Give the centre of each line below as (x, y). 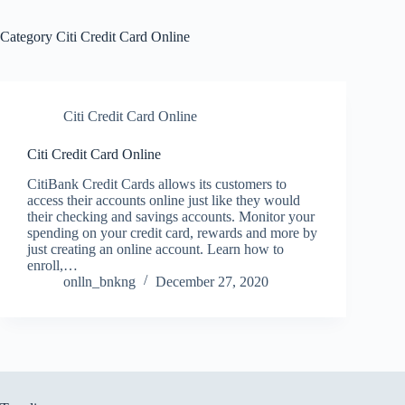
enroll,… (52, 265)
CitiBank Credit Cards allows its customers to (157, 184)
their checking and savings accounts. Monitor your (171, 216)
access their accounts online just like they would (164, 200)
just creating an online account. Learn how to (155, 249)
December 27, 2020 (212, 281)
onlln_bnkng (99, 281)
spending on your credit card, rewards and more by (172, 232)
